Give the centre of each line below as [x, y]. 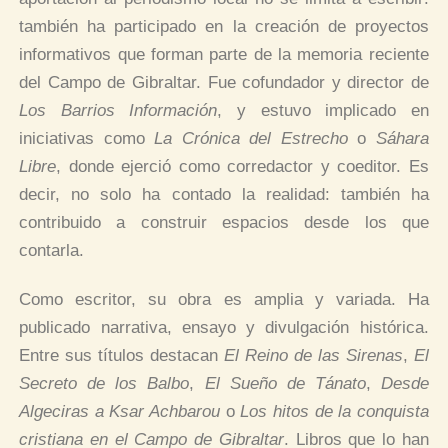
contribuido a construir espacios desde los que [224, 222]
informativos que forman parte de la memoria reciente [224, 54]
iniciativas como [87, 138]
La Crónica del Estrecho [251, 138]
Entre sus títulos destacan [122, 355]
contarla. [52, 250]
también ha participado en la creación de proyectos [224, 26]
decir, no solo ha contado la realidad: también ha [224, 194]
